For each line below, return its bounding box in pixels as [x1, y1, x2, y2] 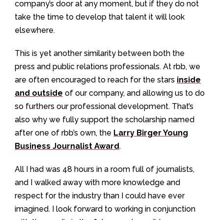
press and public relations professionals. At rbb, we [15, 62, 200, 71]
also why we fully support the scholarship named [15, 115, 194, 124]
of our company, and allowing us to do [63, 88, 205, 98]
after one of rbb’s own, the [15, 128, 113, 137]
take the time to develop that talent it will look [15, 12, 185, 22]
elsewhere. [15, 26, 55, 35]
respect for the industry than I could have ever [15, 191, 185, 200]
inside [177, 75, 201, 84]
